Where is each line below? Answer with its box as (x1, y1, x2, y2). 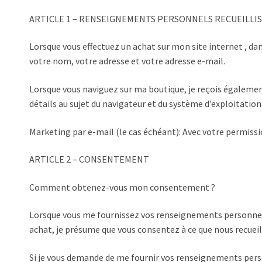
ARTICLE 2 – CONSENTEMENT (29, 153, 149, 166)
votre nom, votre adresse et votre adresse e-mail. (29, 55, 225, 67)
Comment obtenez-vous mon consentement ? (29, 181, 215, 193)
